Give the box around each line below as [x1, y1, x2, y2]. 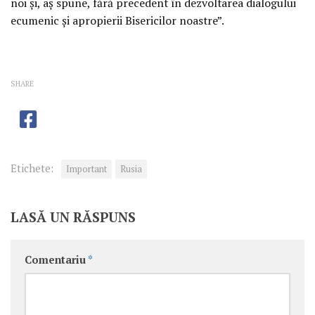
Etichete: [11, 162, 53, 176]
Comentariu [25, 253, 88, 267]
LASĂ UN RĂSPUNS [11, 208, 136, 226]
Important [66, 163, 107, 176]
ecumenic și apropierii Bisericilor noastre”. [11, 12, 224, 28]
